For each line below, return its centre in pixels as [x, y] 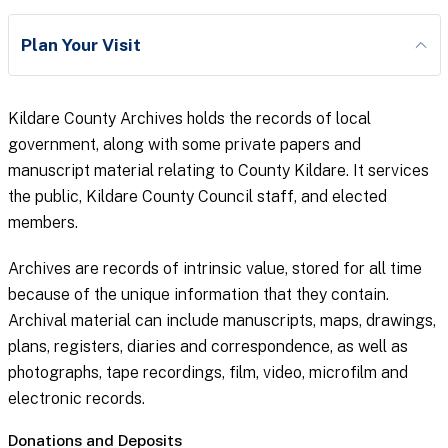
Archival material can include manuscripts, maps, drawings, [221, 321]
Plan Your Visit [81, 45]
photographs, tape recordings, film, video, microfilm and [207, 373]
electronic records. [76, 399]
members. [42, 223]
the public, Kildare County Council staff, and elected [197, 197]
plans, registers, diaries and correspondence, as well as [207, 347]
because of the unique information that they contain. [198, 295]
